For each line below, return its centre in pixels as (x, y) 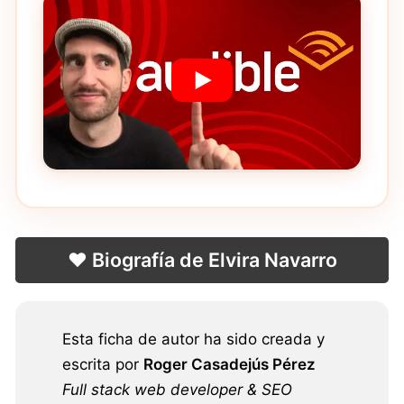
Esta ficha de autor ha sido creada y (193, 339)
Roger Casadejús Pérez (230, 364)
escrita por (103, 364)
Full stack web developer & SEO (177, 389)
